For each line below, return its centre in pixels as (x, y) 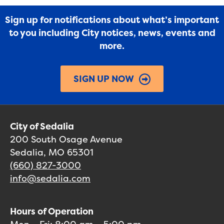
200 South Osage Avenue (66, 139)
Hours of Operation (52, 211)
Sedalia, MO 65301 (52, 152)
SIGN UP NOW (104, 79)
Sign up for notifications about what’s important (112, 20)
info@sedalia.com (50, 178)
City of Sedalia (42, 126)
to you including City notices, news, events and (112, 33)
